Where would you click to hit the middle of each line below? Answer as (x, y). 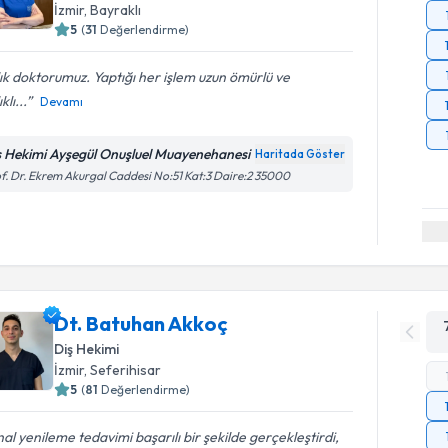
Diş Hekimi (87, 349)
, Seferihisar (123, 370)
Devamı (62, 101)
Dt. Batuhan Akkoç (141, 323)
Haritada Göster (300, 153)
